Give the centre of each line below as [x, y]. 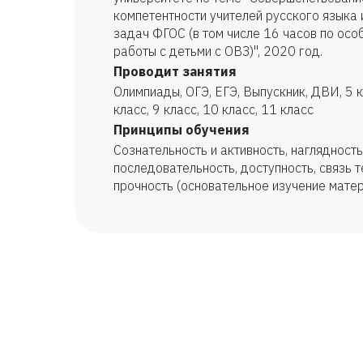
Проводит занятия [175, 71]
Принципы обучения [181, 130]
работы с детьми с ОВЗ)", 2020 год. [218, 51]
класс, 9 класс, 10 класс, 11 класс [214, 109]
